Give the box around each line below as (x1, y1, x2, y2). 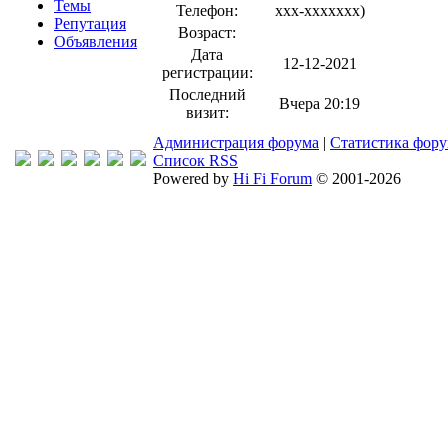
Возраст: (178, 24, 236, 41)
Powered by (153, 170, 233, 187)
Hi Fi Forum (233, 170, 312, 187)
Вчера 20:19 (279, 95, 360, 112)
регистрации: (161, 64, 253, 81)
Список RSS (153, 152, 238, 169)
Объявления (54, 33, 137, 50)
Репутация (54, 15, 126, 32)
